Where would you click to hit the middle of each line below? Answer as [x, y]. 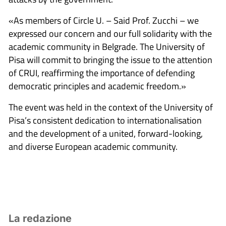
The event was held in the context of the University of [111, 107]
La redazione [40, 219]
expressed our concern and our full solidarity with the [110, 34]
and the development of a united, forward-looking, [106, 134]
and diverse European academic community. [93, 147]
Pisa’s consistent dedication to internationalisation [105, 121]
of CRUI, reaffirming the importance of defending [102, 73]
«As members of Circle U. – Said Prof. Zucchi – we [104, 21]
